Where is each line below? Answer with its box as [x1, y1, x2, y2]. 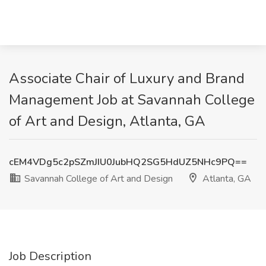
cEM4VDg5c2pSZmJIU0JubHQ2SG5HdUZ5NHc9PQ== [9, 156, 247, 169]
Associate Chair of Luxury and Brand [9, 69, 245, 88]
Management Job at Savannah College [9, 90, 255, 109]
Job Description [9, 248, 91, 264]
